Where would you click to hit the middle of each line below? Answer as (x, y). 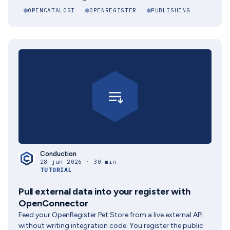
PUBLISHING (170, 10)
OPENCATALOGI (51, 10)
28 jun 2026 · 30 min (78, 162)
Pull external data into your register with (104, 191)
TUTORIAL (56, 170)
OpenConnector (53, 203)
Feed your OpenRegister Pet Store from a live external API (111, 215)
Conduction (58, 154)
